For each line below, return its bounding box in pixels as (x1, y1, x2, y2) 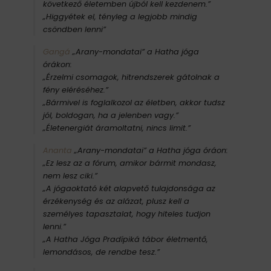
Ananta (42, 145, 72, 155)
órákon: (42, 59, 72, 70)
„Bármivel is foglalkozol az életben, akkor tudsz (42, 97, 225, 108)
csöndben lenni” (42, 24, 106, 34)
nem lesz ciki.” (42, 170, 97, 181)
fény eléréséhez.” (42, 84, 108, 95)
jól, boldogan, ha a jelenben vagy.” (42, 109, 178, 120)
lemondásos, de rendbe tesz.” (42, 246, 160, 257)
